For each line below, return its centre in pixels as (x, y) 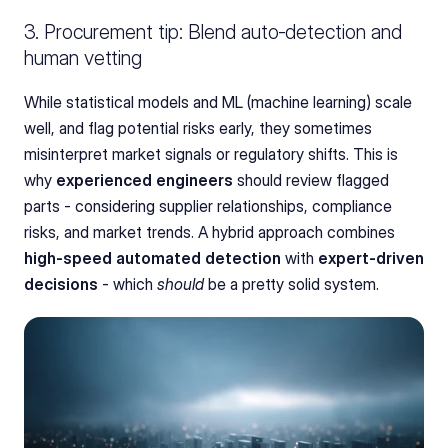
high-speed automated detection (152, 257)
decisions (61, 283)
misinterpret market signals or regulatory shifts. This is (211, 153)
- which (127, 283)
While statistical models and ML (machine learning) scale (218, 101)
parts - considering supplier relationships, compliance (208, 205)
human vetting (83, 57)
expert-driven (371, 257)
